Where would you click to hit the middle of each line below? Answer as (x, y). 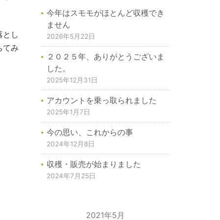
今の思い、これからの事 (90, 132)
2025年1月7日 (68, 112)
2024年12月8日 (70, 144)
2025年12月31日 (72, 80)
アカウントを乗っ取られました (101, 100)
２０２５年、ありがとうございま (105, 57)
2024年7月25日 (71, 176)
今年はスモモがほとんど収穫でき (105, 13)
